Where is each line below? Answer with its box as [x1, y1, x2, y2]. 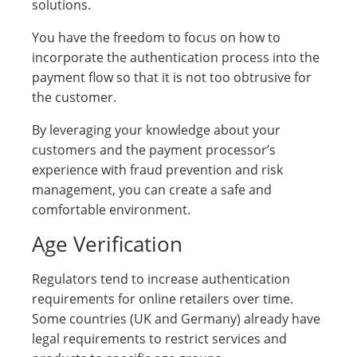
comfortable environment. [32, 201, 190, 218]
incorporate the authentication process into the [32, 49, 320, 66]
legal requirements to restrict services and [32, 330, 287, 347]
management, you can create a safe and [32, 181, 272, 198]
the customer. [32, 88, 116, 106]
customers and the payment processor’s [32, 141, 276, 159]
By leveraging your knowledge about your [32, 121, 280, 139]
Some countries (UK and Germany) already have [32, 310, 320, 328]
